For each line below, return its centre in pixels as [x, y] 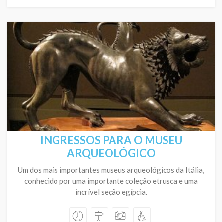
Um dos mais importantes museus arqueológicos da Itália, [111, 170]
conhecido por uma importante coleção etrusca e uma [111, 181]
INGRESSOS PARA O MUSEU [111, 140]
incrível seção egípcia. [111, 192]
